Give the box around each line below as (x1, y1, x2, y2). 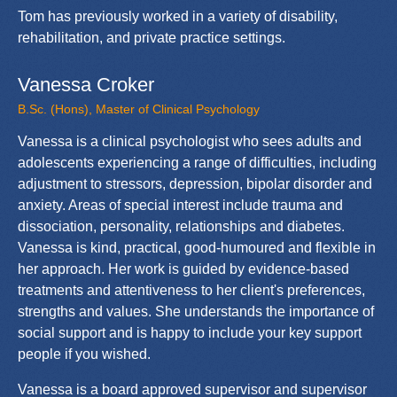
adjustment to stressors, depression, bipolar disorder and (18, 175, 372, 191)
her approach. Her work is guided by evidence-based (18, 261, 349, 276)
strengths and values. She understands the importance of (18, 303, 374, 319)
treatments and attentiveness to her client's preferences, (18, 282, 365, 298)
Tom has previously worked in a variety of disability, (18, 8, 338, 24)
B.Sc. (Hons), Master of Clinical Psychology (18, 101, 260, 116)
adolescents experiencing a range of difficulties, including (18, 154, 377, 170)
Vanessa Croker (18, 73, 154, 96)
